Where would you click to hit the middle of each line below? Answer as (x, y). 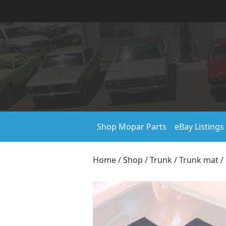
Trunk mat (199, 160)
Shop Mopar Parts (132, 127)
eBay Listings (199, 127)
